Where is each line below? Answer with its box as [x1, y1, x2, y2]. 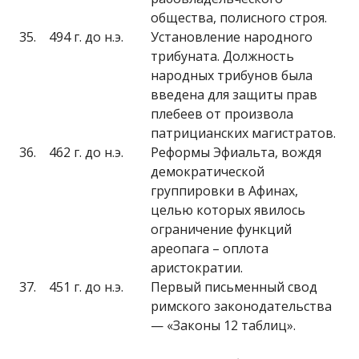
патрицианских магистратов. [151, 124, 336, 142]
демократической [151, 163, 264, 180]
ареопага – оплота [151, 240, 268, 257]
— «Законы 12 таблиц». [151, 317, 296, 334]
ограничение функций [151, 220, 292, 238]
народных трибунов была [151, 67, 313, 84]
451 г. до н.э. [49, 278, 123, 296]
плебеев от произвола [151, 105, 293, 123]
